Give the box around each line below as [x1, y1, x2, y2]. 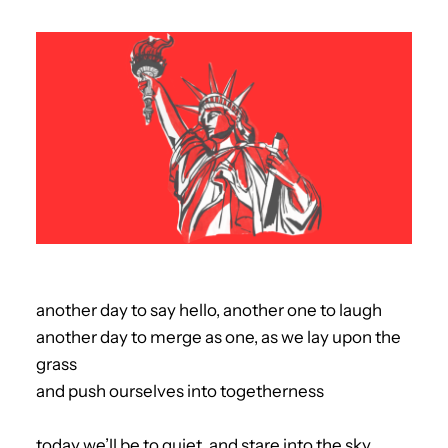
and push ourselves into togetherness [36, 380, 324, 401]
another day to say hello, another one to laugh [36, 299, 382, 320]
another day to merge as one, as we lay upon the [36, 326, 401, 347]
